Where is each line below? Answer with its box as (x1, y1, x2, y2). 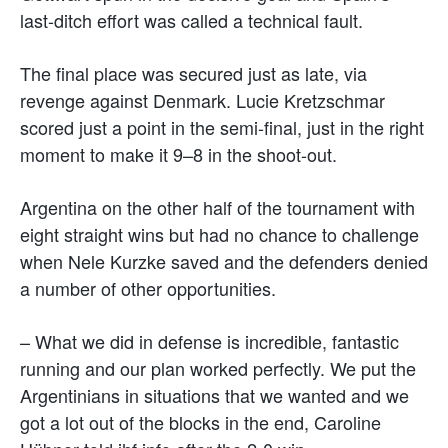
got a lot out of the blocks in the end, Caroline (20, 408, 381, 435)
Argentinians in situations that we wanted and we (20, 381, 409, 408)
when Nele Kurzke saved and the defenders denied (20, 247, 428, 274)
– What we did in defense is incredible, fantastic (20, 327, 399, 354)
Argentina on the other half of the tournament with (20, 193, 415, 220)
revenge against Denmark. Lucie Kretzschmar (20, 86, 385, 113)
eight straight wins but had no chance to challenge (20, 220, 419, 247)
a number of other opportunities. (20, 274, 276, 301)
